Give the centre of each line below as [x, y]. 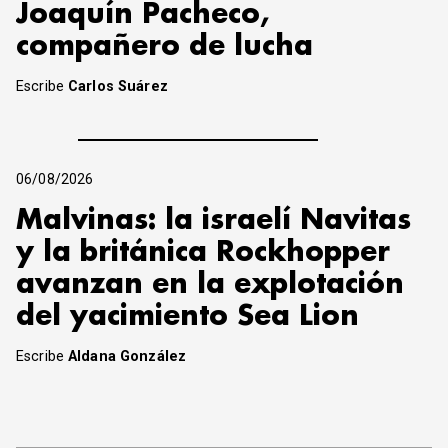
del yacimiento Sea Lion [187, 316]
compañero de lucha [164, 47]
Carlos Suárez [118, 86]
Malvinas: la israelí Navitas [213, 220]
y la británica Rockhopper [203, 252]
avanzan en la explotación [210, 284]
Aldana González [127, 356]
